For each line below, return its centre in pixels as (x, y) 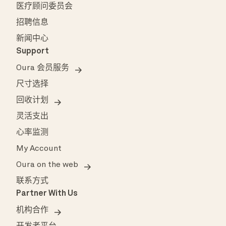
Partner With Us (47, 194)
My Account (39, 149)
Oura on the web (47, 165)
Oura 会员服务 (43, 68)
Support (33, 52)
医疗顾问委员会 (44, 7)
